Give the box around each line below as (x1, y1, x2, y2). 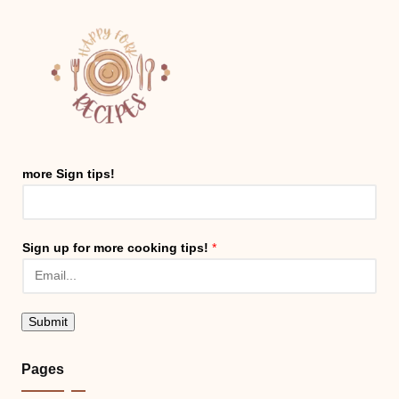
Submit (28, 314, 68, 329)
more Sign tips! (22, 167, 115, 181)
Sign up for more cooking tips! (22, 240, 212, 255)
